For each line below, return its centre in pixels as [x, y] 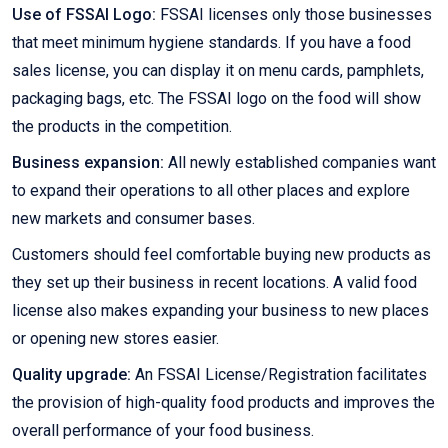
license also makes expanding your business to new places [220, 311]
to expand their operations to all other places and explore [211, 191]
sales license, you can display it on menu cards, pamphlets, [218, 71]
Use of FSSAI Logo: [84, 15]
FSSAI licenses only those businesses [294, 15]
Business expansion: [88, 163]
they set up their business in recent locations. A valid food [214, 283]
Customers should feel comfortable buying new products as [221, 255]
